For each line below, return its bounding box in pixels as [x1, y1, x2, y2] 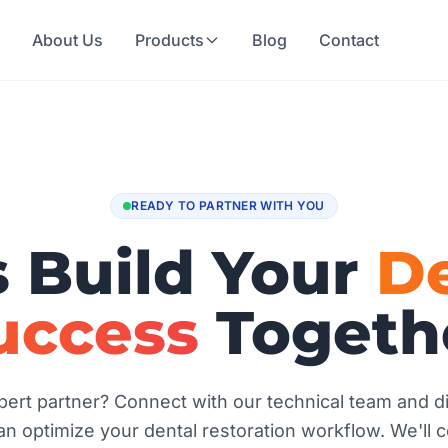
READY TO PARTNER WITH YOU [131, 198, 325, 213]
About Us [32, 30, 104, 50]
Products [135, 30, 205, 50]
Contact [319, 30, 380, 50]
